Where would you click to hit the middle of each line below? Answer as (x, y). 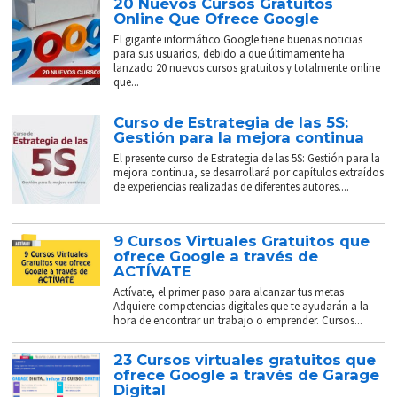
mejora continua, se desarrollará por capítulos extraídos (249, 173)
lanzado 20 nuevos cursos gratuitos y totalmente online (247, 68)
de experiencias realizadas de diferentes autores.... (232, 187)
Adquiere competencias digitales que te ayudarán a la (241, 307)
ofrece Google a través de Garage (247, 375)
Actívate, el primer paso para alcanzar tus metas (229, 292)
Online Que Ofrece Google (217, 19)
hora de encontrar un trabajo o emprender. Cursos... (238, 321)
